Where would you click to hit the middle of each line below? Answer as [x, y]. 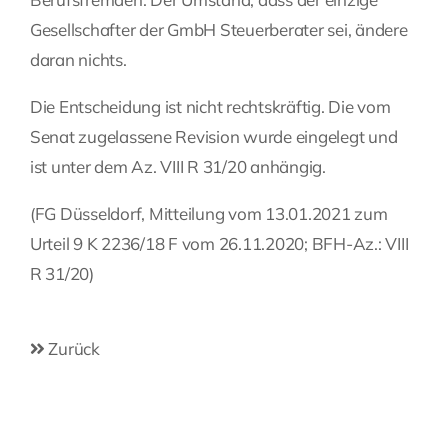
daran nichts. [78, 60]
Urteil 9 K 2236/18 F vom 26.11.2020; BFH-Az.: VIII [219, 244]
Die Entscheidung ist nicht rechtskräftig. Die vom [210, 107]
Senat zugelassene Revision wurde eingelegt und [214, 137]
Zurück [72, 349]
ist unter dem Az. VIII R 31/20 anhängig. [178, 167]
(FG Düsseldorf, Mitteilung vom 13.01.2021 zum [209, 214]
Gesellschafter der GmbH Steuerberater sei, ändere [219, 30]
